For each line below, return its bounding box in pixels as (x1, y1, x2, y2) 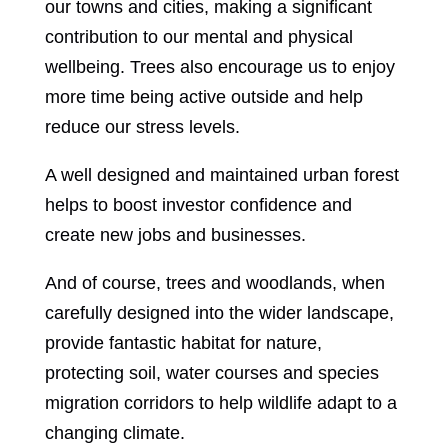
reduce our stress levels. (44, 117, 240, 137)
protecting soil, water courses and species (44, 363, 379, 383)
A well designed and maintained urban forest (44, 165, 399, 185)
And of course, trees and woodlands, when (44, 273, 385, 293)
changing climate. (44, 423, 185, 443)
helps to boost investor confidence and (44, 195, 352, 215)
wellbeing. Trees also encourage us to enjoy (44, 57, 395, 77)
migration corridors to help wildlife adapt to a (44, 393, 397, 413)
